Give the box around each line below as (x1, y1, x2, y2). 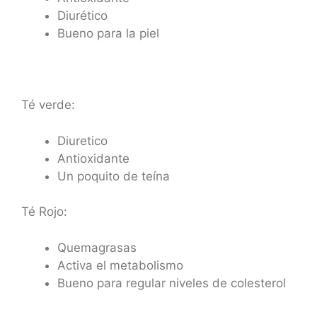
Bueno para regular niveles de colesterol (57, 275, 286, 290)
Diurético (57, 8, 108, 23)
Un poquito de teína (57, 168, 170, 183)
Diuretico (57, 133, 108, 148)
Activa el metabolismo (57, 258, 183, 272)
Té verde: (21, 98, 75, 113)
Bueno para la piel (57, 26, 159, 41)
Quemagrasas (57, 240, 137, 255)
